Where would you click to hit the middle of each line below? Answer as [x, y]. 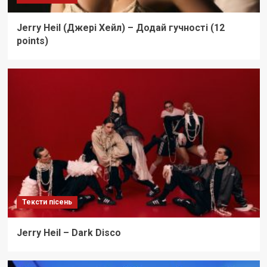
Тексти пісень [47, 202]
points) [32, 41]
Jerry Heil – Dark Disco [69, 233]
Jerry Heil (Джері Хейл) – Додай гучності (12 [120, 28]
